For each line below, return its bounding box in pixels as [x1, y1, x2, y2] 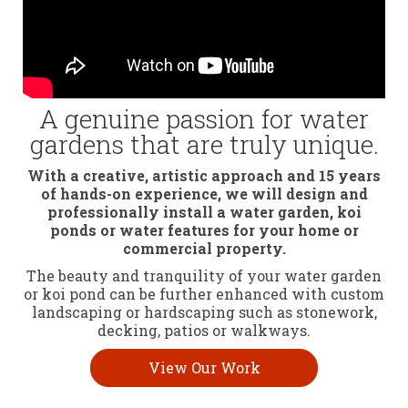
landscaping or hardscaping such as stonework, [31, 302, 377, 322]
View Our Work [148, 358, 260, 378]
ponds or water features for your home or [49, 220, 359, 240]
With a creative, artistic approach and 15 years [27, 166, 381, 186]
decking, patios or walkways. [97, 321, 311, 341]
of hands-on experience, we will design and [40, 184, 368, 204]
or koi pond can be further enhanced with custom [24, 284, 384, 304]
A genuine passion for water [39, 102, 369, 137]
